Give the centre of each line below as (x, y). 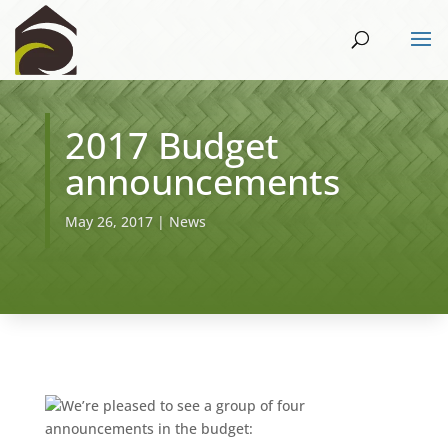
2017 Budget (171, 145)
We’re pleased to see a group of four (182, 406)
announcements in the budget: (148, 429)
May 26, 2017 (108, 221)
